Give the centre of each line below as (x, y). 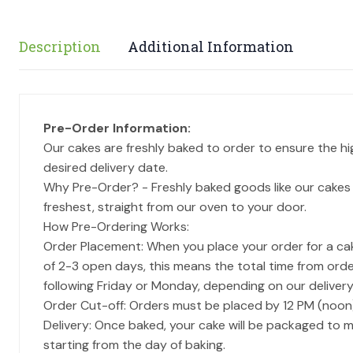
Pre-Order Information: (117, 128)
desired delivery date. (106, 167)
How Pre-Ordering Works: (116, 227)
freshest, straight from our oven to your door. (175, 207)
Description (60, 46)
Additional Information (211, 46)
